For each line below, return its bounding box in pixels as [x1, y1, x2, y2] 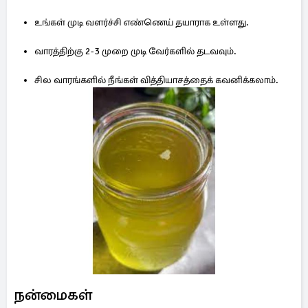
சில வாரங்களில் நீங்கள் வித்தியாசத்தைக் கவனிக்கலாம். [34, 74, 280, 86]
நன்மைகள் [14, 285, 92, 304]
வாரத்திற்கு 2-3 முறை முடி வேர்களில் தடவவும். [34, 45, 236, 57]
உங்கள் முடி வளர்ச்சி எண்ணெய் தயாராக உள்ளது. [34, 16, 249, 28]
